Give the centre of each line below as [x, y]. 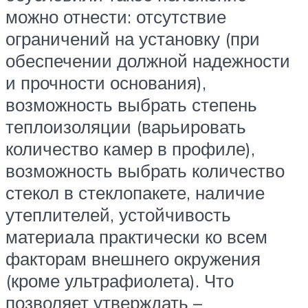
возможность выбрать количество [145, 170]
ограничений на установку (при [133, 38]
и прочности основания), [106, 82]
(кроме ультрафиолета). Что [120, 280]
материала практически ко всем [136, 236]
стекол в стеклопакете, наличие [135, 192]
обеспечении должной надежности [148, 60]
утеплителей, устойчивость [118, 214]
